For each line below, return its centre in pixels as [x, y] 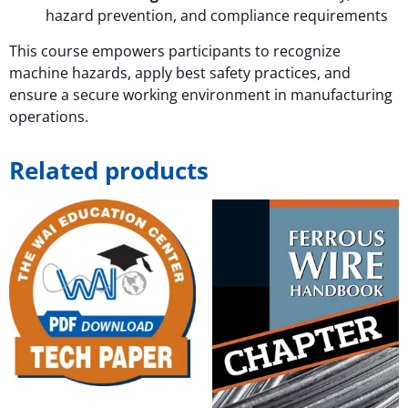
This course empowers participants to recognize [175, 51]
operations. [49, 116]
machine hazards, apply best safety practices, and [180, 72]
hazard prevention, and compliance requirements [217, 16]
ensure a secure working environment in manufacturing [201, 94]
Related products [109, 170]
